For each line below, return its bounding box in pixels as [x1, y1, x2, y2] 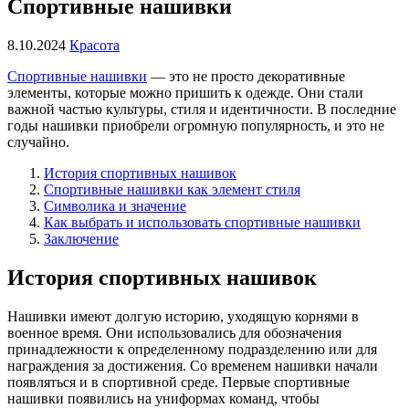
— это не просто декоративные [147, 68, 345, 84]
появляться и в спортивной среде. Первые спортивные [7, 373, 350, 390]
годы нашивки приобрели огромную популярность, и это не [7, 117, 384, 133]
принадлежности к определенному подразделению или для [7, 341, 377, 357]
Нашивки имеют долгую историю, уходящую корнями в [7, 308, 359, 324]
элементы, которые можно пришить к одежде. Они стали [7, 84, 363, 100]
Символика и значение [44, 197, 186, 214]
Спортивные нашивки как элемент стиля [44, 181, 300, 197]
